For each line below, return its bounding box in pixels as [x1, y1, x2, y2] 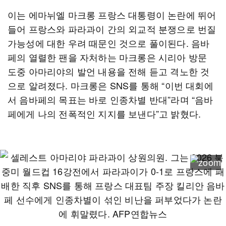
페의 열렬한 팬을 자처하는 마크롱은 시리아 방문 [8, 50, 207, 64]
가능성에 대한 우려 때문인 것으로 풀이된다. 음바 [8, 36, 210, 49]
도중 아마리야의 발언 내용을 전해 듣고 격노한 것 [8, 65, 210, 78]
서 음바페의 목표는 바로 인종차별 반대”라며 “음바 [8, 93, 213, 106]
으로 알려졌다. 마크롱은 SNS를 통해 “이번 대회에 [8, 79, 213, 92]
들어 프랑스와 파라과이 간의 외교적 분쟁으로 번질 [8, 22, 216, 35]
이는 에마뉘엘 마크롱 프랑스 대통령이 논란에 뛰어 [8, 8, 216, 21]
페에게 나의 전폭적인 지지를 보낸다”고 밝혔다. [8, 107, 201, 120]
